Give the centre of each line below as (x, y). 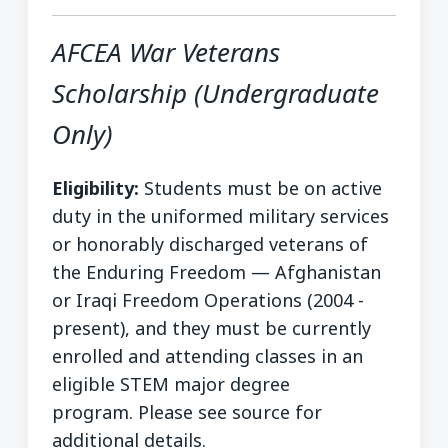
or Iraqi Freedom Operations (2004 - (208, 300)
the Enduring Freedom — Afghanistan (216, 272)
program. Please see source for (187, 412)
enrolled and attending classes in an (207, 356)
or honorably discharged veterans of (210, 244)
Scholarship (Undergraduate (215, 93)
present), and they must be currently (211, 328)
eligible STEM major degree (171, 384)
